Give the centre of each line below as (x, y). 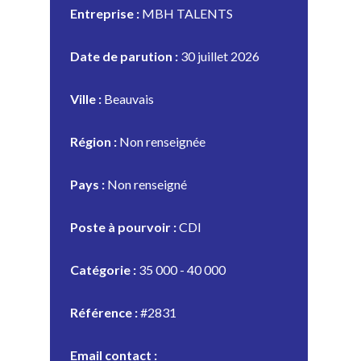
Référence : (104, 312)
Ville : (86, 98)
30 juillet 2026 (219, 56)
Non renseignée (161, 141)
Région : (93, 141)
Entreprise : (105, 13)
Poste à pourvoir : (123, 226)
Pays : (87, 184)
